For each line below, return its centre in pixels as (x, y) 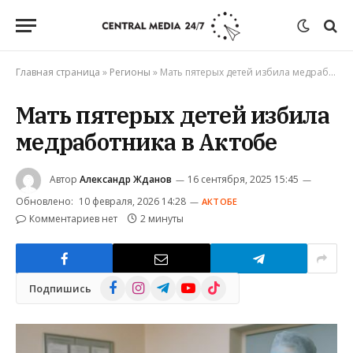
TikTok (217, 283)
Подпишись (60, 288)
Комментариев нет (73, 219)
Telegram (174, 283)
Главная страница (58, 72)
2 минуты (162, 219)
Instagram (150, 283)
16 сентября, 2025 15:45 (243, 180)
